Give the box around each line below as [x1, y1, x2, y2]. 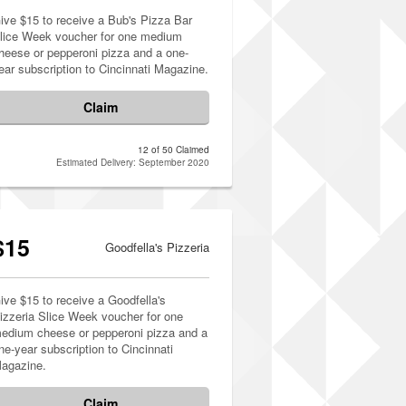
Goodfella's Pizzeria [105, 238, 209, 256]
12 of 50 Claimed [138, 143, 209, 156]
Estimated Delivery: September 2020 [56, 156, 209, 169]
